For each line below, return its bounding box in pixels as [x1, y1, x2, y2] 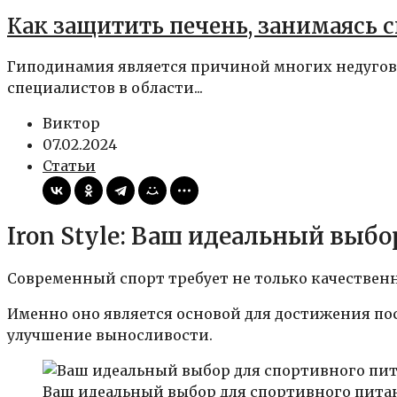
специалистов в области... [7, 79, 203, 97]
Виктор [43, 114, 100, 133]
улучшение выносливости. [7, 326, 213, 345]
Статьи [43, 157, 96, 175]
